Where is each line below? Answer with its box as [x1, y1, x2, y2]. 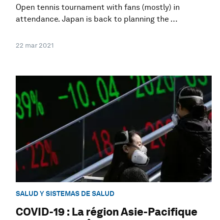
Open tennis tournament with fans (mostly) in [16, 2, 180, 12]
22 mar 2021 [16, 41, 54, 50]
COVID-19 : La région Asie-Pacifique [16, 205, 197, 218]
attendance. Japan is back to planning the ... [16, 14, 178, 24]
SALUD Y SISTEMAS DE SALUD [16, 190, 114, 198]
